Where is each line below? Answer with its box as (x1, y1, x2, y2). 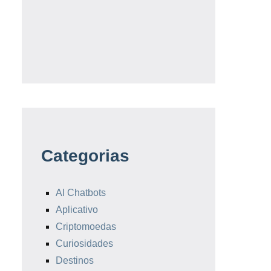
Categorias (41, 146, 129, 166)
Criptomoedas (56, 221, 116, 232)
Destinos (56, 255, 94, 266)
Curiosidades (56, 238, 113, 249)
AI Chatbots (56, 188, 106, 198)
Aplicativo (56, 204, 98, 215)
